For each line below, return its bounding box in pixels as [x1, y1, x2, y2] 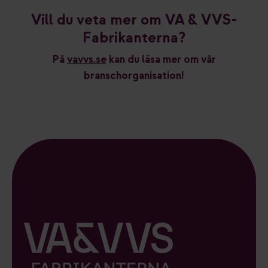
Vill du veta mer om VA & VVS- [31, 10, 237, 30]
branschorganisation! [84, 69, 184, 83]
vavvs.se [66, 53, 106, 67]
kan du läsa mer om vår [106, 53, 216, 67]
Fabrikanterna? [83, 28, 185, 48]
